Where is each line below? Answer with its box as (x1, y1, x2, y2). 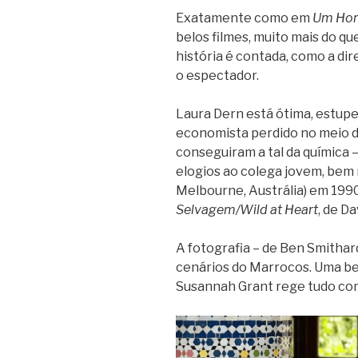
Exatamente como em (176, 10, 312, 26)
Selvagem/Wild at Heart (176, 201, 318, 217)
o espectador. (176, 67, 259, 83)
